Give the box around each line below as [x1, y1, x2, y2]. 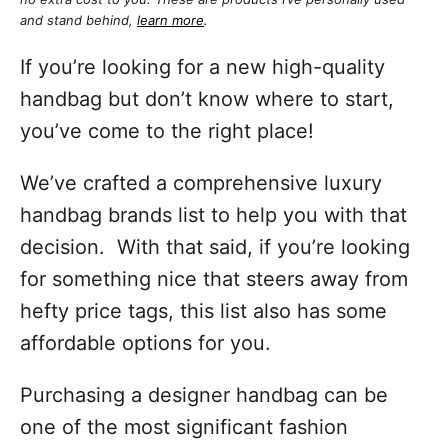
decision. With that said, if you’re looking [20, 235, 410, 259]
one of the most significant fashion [20, 415, 348, 439]
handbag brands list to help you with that [20, 203, 407, 227]
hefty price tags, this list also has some [20, 299, 387, 323]
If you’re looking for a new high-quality [20, 55, 385, 79]
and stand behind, [20, 12, 137, 28]
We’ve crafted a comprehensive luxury [20, 171, 382, 195]
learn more [137, 12, 204, 28]
